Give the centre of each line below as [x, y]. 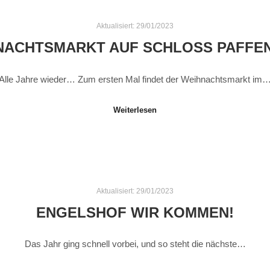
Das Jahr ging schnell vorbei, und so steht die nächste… [135, 244]
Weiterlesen [135, 110]
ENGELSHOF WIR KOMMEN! [135, 212]
